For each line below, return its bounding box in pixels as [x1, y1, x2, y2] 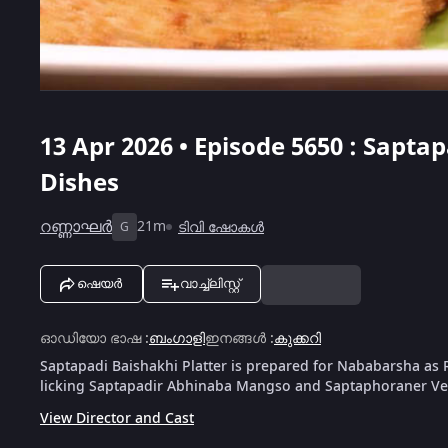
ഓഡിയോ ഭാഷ [40, 327, 141, 349]
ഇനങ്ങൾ [205, 327, 266, 349]
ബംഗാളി [149, 327, 205, 349]
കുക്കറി [274, 327, 321, 349]
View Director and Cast [40, 407, 194, 429]
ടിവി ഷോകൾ [178, 216, 264, 238]
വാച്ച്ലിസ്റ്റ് [180, 275, 240, 291]
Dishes [40, 164, 119, 201]
